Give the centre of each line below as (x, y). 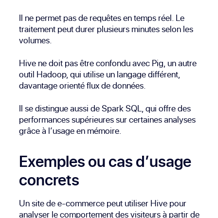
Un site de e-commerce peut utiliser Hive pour (103, 203)
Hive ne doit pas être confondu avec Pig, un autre (108, 63)
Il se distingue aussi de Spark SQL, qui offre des (105, 109)
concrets (49, 180)
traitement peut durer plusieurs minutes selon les (106, 29)
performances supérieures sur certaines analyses (108, 120)
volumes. (36, 40)
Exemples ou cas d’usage (105, 161)
